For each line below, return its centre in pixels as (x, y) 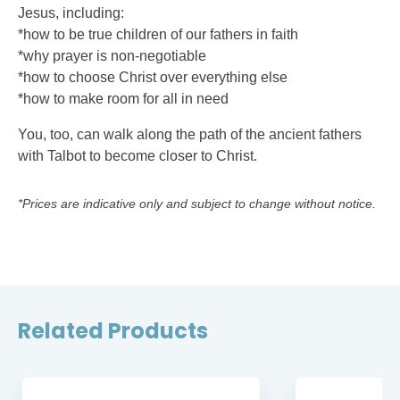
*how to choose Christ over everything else (153, 77)
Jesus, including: (71, 13)
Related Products (113, 331)
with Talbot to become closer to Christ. (137, 156)
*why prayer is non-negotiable (112, 56)
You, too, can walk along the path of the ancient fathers (190, 134)
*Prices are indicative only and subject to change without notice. (197, 204)
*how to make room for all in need (123, 99)
